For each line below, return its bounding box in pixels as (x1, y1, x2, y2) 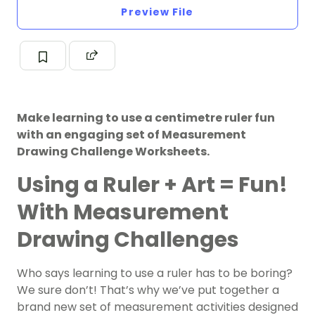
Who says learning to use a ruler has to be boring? (17, 265, 292, 282)
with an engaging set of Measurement (17, 127, 246, 143)
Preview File (121, 5, 194, 20)
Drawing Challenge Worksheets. (17, 143, 210, 160)
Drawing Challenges (17, 225, 239, 255)
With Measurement (17, 198, 229, 228)
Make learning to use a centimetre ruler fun (17, 110, 275, 127)
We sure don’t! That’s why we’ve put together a (17, 282, 279, 299)
